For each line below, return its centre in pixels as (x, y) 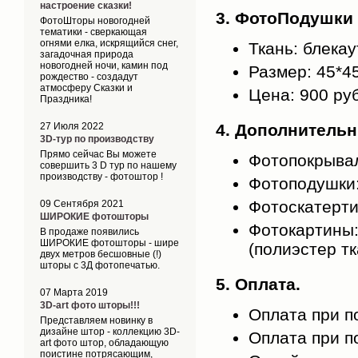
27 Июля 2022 (72, 126)
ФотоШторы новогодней (95, 21)
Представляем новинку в (96, 320)
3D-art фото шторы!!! (90, 305)
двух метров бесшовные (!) (101, 254)
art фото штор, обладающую (104, 343)
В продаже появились (89, 232)
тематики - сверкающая (93, 32)
